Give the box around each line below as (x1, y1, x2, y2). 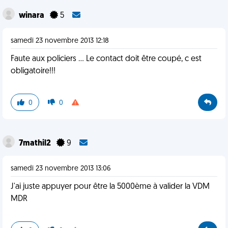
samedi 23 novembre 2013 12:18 (11, 37, 109, 45)
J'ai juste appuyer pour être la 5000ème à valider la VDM (11, 183, 210, 191)
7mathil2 (19, 139, 52, 148)
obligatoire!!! (11, 67, 55, 75)
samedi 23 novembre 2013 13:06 (11, 165, 111, 173)
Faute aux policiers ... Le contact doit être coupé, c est (11, 55, 202, 63)
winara (19, 12, 46, 20)
